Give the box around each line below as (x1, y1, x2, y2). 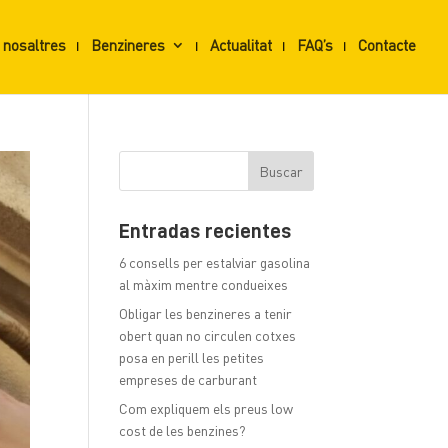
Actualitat (210, 35, 272, 54)
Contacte (358, 35, 416, 54)
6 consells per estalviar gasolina (119, 254, 311, 271)
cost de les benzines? (119, 422, 247, 439)
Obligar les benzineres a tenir (119, 305, 293, 322)
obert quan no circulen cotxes (119, 327, 297, 344)
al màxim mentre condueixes (119, 276, 289, 293)
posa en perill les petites (119, 349, 265, 366)
